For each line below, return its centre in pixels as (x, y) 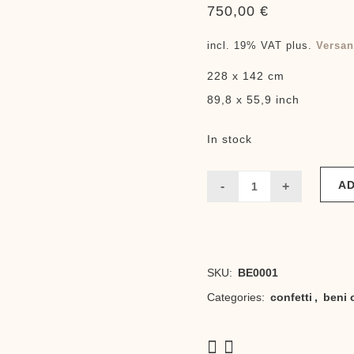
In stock (229, 139)
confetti (291, 297)
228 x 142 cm (245, 75)
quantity (226, 217)
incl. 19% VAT (244, 45)
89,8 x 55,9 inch (253, 99)
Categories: (237, 297)
